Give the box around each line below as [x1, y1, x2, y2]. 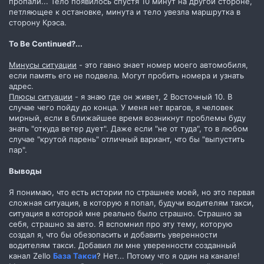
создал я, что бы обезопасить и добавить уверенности [9, 229, 217, 239]
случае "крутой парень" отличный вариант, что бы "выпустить [9, 134, 245, 144]
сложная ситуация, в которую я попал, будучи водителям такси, [9, 197, 254, 207]
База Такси [53, 250, 97, 260]
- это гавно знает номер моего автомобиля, [77, 60, 248, 70]
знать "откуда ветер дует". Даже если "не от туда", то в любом [9, 123, 248, 133]
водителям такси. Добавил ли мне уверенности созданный [9, 240, 236, 250]
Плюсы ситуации [9, 91, 72, 101]
